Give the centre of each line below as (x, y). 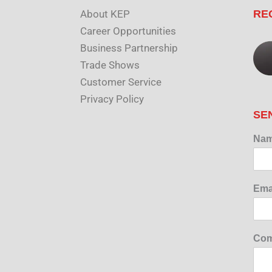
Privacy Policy (112, 99)
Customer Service (121, 82)
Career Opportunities (128, 31)
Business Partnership (129, 48)
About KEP (105, 14)
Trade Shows (110, 65)
